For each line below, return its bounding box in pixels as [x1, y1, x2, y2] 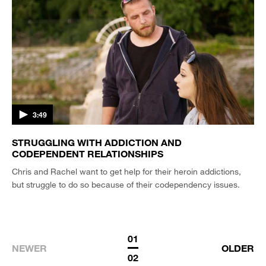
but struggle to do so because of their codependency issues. [12, 179, 240, 189]
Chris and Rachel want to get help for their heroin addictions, [12, 166, 241, 176]
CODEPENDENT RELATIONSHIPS [12, 148, 163, 159]
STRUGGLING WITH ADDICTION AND [12, 137, 182, 148]
